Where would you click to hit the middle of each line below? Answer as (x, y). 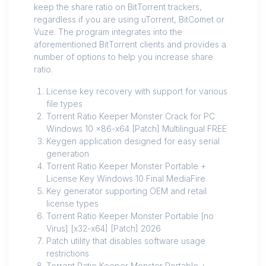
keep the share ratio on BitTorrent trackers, (118, 7)
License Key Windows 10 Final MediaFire (126, 179)
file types (64, 104)
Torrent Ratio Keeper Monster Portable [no (130, 216)
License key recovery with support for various (137, 91)
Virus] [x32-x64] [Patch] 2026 (104, 229)
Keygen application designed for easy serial (133, 141)
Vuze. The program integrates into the (108, 32)
